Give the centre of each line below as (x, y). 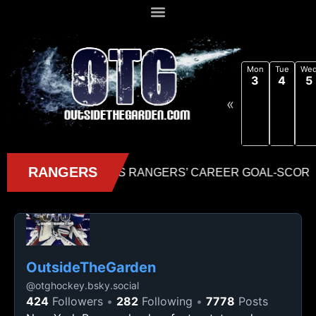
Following (165, 301)
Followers (76, 301)
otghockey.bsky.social (87, 285)
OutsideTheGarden (91, 267)
